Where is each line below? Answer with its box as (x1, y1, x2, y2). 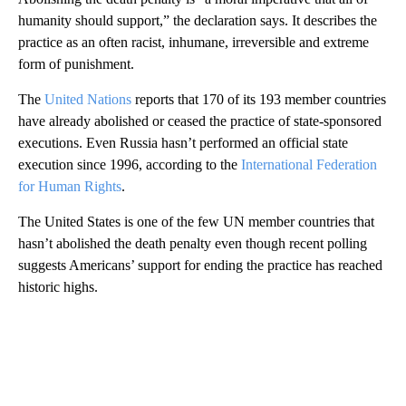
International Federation (241, 156, 377, 172)
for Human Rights (18, 178, 121, 194)
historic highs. (18, 278, 98, 295)
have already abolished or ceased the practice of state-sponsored (18, 112, 382, 129)
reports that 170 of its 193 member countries (131, 91, 386, 107)
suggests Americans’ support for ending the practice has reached (18, 256, 382, 273)
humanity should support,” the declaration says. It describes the (18, 12, 377, 28)
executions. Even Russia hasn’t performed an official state (18, 134, 348, 150)
